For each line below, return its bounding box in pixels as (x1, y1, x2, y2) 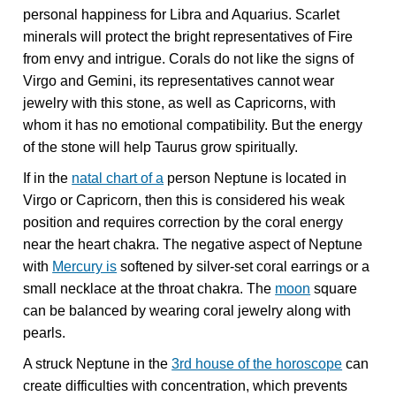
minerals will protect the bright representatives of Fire (23, 28, 354, 44)
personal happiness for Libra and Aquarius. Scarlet (23, 6, 340, 22)
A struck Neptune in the (23, 355, 172, 371)
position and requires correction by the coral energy (23, 214, 344, 230)
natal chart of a (72, 170, 164, 186)
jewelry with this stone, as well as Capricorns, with (23, 95, 337, 110)
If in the (23, 170, 72, 186)
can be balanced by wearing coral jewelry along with (23, 302, 352, 318)
